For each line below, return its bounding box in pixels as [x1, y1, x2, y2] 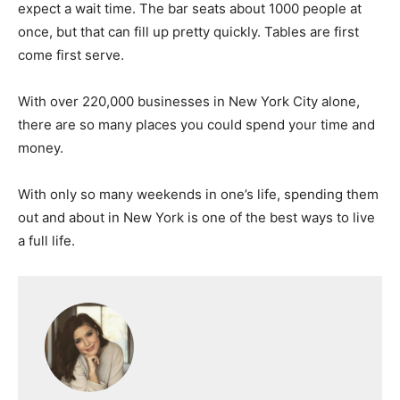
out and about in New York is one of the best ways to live [18, 209, 375, 227]
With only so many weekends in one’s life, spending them [18, 186, 379, 204]
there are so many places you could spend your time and [18, 116, 375, 134]
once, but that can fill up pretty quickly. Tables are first [18, 23, 359, 41]
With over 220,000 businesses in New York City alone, [18, 93, 360, 111]
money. [18, 139, 63, 157]
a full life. [18, 232, 75, 250]
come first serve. [18, 46, 124, 64]
